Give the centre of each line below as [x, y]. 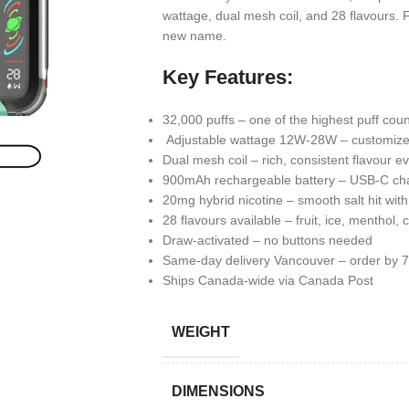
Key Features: [227, 77]
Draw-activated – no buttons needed [267, 240]
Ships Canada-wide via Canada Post [267, 280]
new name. [194, 36]
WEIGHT [200, 332]
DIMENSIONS [218, 391]
